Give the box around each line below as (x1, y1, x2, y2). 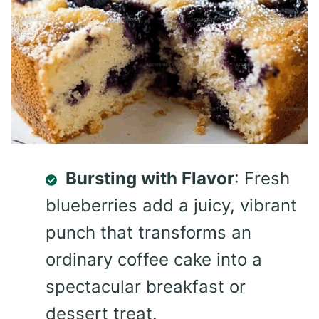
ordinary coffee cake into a (46, 249, 262, 271)
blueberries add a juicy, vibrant (46, 195, 297, 216)
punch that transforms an (46, 222, 251, 244)
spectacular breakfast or (46, 276, 246, 298)
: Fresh (234, 168, 290, 189)
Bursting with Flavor (66, 168, 234, 189)
